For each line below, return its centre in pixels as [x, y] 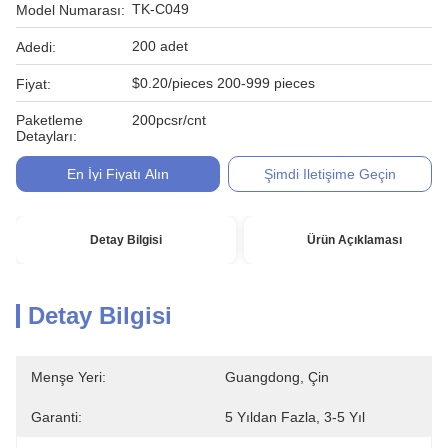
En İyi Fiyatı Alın [117, 174]
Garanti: [56, 417]
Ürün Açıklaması [354, 240]
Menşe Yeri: [68, 377]
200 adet [160, 46]
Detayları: [46, 136]
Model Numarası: [70, 10]
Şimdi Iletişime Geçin [330, 174]
